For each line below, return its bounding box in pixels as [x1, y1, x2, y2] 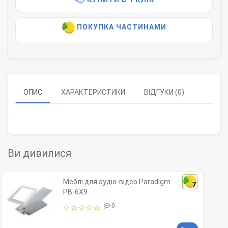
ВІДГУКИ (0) [144, 88, 184, 97]
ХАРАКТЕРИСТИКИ [61, 88, 125, 97]
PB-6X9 [63, 188, 88, 196]
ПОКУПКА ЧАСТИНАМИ [76, 23, 166, 32]
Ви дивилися [8, 147, 71, 160]
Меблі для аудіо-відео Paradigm [63, 178, 170, 186]
